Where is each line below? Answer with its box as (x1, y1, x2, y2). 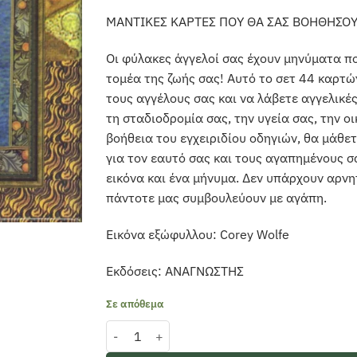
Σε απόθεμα (106, 296, 165, 311)
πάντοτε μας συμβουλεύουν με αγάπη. (106, 190, 328, 206)
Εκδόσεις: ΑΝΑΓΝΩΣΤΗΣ (106, 262, 245, 279)
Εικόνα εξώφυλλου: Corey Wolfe (106, 226, 290, 242)
